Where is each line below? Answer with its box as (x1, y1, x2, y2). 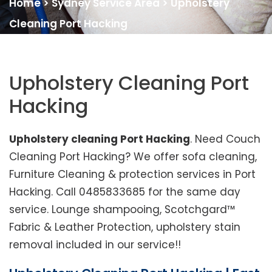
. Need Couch (190, 132, 260, 147)
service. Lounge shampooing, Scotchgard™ (9, 202, 235, 217)
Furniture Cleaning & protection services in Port (9, 167, 256, 182)
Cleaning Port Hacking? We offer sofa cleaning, (9, 149, 257, 165)
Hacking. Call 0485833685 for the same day (9, 185, 240, 200)
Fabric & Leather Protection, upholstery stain (9, 220, 240, 235)
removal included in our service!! (9, 237, 181, 253)
